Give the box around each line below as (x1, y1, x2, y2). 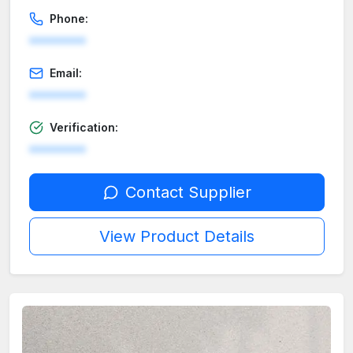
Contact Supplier (124, 183, 251, 203)
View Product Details (99, 227, 255, 247)
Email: (50, 66, 82, 80)
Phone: (50, 12, 88, 26)
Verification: (50, 121, 118, 135)
